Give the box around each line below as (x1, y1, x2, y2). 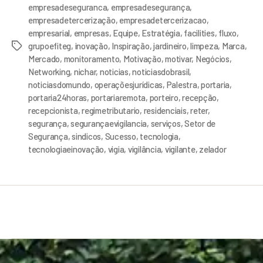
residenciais (143, 105, 187, 116)
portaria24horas (28, 92, 87, 103)
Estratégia (141, 28, 180, 39)
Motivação (123, 53, 161, 65)
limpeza (190, 41, 218, 52)
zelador (199, 144, 227, 155)
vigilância (127, 144, 161, 155)
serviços (150, 118, 181, 129)
